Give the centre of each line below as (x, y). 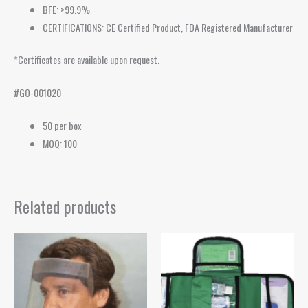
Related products (65, 207)
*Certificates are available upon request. (87, 59)
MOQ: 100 (60, 144)
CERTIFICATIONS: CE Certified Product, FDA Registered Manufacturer (168, 27)
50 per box (62, 126)
